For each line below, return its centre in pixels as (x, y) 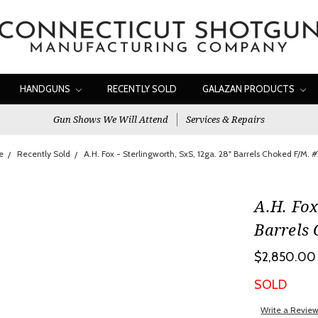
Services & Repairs (225, 119)
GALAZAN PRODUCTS (250, 89)
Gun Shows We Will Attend (111, 119)
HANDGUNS (46, 89)
